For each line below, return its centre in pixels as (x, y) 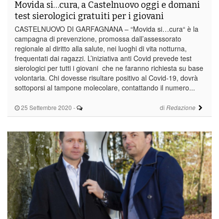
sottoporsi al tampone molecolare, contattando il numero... (105, 87)
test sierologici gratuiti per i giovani (89, 16)
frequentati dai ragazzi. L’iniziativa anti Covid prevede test (103, 58)
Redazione (181, 107)
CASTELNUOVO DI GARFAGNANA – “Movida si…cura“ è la (107, 29)
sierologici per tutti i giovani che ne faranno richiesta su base (109, 68)
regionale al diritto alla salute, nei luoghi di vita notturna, (101, 48)
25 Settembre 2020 (46, 107)
